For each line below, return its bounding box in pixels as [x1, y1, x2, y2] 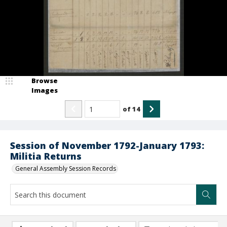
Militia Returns [10, 150, 82, 162]
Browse [31, 76, 58, 85]
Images [31, 86, 58, 95]
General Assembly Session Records [15, 164, 116, 173]
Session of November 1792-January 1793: [10, 139, 204, 152]
